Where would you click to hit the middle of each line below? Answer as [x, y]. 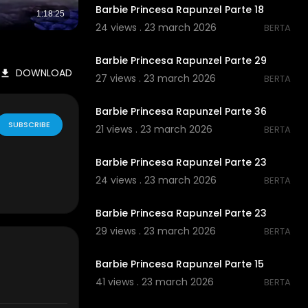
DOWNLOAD [44, 73]
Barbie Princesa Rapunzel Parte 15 [179, 264]
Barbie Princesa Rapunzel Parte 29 [181, 61]
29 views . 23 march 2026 [155, 231]
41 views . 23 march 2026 [154, 282]
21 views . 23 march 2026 [154, 130]
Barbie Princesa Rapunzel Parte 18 [179, 10]
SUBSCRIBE [29, 124]
